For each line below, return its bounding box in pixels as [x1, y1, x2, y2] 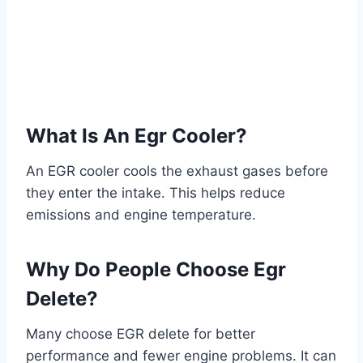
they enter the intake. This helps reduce [26, 185, 285, 202]
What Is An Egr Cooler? [26, 124, 247, 148]
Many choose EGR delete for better [26, 326, 255, 343]
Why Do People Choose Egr [26, 258, 286, 282]
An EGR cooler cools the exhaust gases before [26, 163, 328, 180]
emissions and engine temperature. [26, 207, 256, 224]
